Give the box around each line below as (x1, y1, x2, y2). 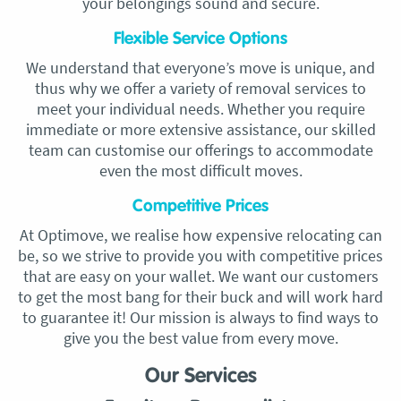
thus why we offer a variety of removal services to (35, 78, 366, 98)
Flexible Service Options (114, 30, 287, 47)
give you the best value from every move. (63, 328, 338, 348)
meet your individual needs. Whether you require (36, 98, 365, 119)
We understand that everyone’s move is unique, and (26, 57, 375, 78)
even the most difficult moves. (98, 160, 303, 181)
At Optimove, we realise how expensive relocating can (19, 225, 382, 245)
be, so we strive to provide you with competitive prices (18, 245, 383, 266)
